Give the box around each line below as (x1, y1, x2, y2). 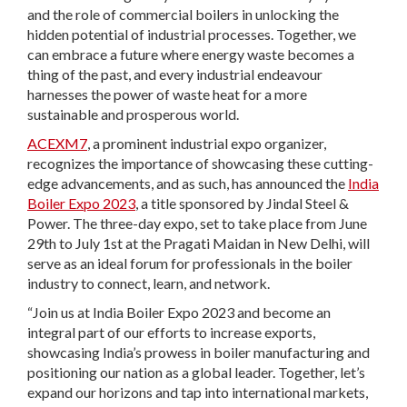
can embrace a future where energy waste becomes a (27, 45, 354, 64)
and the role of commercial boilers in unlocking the (27, 5, 339, 24)
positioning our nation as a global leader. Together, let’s (27, 363, 365, 382)
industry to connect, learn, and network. (27, 274, 270, 293)
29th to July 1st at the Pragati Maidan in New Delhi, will (27, 234, 370, 253)
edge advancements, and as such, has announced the (27, 174, 348, 193)
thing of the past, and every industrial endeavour (27, 65, 323, 84)
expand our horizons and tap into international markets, (27, 383, 368, 402)
